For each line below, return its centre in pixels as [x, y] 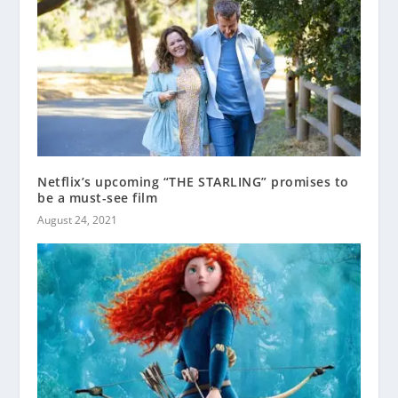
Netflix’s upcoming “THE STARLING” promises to [193, 181]
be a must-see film [98, 197]
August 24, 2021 [78, 219]
